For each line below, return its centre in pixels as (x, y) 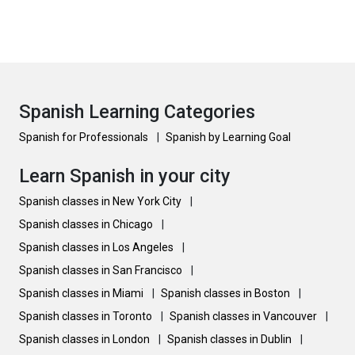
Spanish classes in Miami (82, 293)
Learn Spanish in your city (125, 176)
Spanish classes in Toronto (87, 316)
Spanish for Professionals (85, 137)
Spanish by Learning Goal (228, 137)
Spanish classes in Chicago (87, 224)
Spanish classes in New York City (101, 201)
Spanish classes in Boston (227, 293)
